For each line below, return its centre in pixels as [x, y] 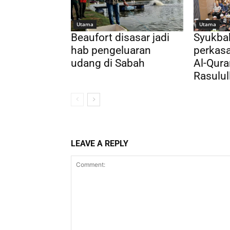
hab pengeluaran [111, 51]
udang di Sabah [108, 63]
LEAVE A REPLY [100, 144]
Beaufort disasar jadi [120, 38]
